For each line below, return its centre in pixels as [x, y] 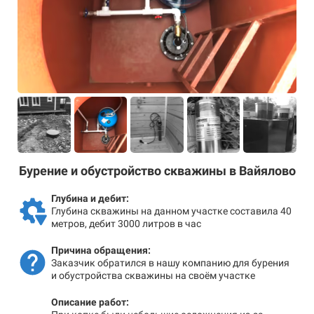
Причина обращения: [101, 250]
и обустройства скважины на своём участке [153, 275]
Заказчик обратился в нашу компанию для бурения [170, 262]
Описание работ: [90, 302]
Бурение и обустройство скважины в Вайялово [157, 170]
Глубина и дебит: [90, 198]
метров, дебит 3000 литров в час [126, 223]
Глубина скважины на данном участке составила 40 [171, 211]
